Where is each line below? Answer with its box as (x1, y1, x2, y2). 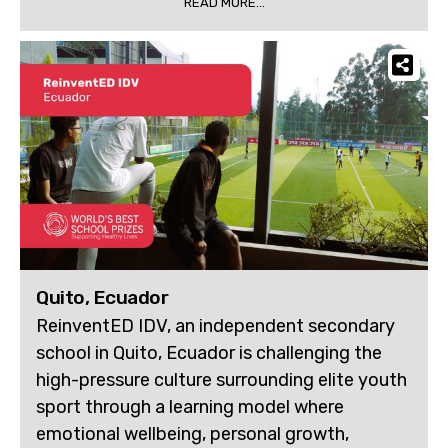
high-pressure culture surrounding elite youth (36, 369, 407, 392)
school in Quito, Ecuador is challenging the (36, 342, 382, 365)
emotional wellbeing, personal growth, (36, 423, 349, 446)
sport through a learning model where (36, 396, 344, 419)
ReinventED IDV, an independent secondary (36, 315, 395, 338)
